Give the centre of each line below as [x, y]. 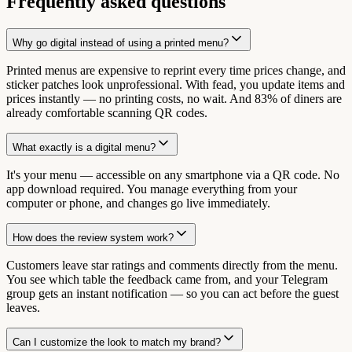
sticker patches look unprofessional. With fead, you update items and [176, 84]
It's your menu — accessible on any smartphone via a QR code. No [173, 174]
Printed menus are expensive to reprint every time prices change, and [176, 70]
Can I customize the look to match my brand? [117, 342]
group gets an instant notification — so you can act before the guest [172, 293]
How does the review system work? [93, 237]
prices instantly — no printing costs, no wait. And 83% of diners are [174, 98]
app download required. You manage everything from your [152, 189]
